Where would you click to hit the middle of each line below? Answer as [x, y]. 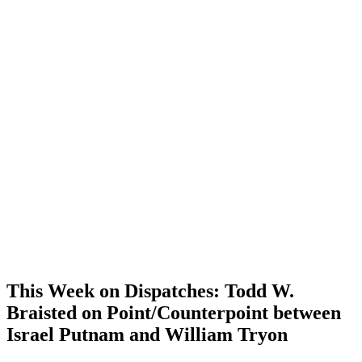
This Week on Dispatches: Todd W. [150, 290]
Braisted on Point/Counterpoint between [174, 312]
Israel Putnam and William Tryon [147, 334]
